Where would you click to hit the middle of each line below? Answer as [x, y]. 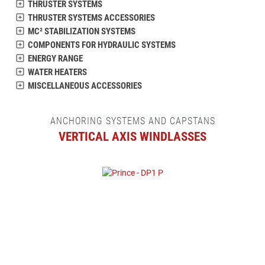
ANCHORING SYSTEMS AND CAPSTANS [132, 121]
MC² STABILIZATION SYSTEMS [82, 31]
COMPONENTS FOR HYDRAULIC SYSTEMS [102, 45]
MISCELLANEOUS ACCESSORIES [85, 86]
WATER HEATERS [57, 72]
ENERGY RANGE [55, 59]
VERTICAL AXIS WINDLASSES [132, 137]
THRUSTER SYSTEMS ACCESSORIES [91, 18]
